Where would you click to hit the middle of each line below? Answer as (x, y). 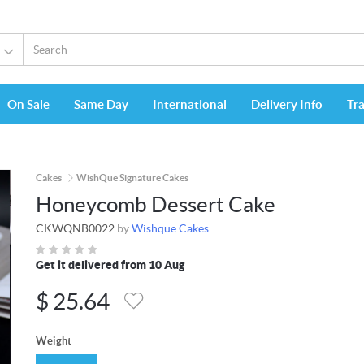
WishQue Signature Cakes (132, 178)
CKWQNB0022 (75, 229)
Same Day (101, 105)
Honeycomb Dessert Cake (156, 205)
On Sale (28, 105)
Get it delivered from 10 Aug (110, 265)
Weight (54, 341)
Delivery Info (287, 105)
